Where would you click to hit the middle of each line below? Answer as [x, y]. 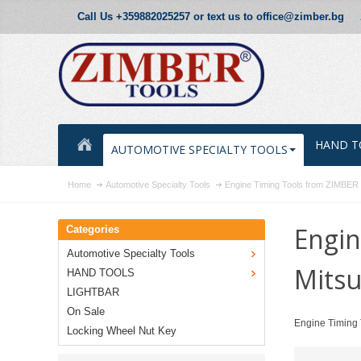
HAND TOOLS [101, 273]
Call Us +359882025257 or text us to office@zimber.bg [211, 17]
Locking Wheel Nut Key [122, 331]
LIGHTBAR [93, 293]
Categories [93, 230]
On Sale [86, 312]
